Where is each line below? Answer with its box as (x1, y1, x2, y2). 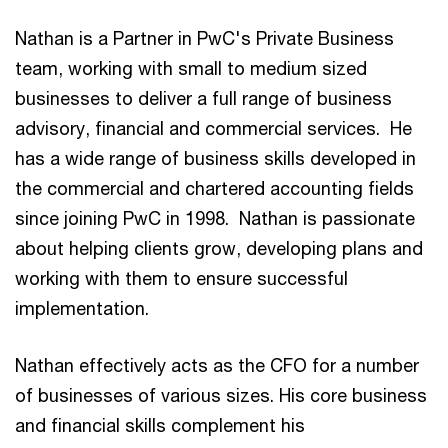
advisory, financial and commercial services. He (15, 117, 412, 139)
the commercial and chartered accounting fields (15, 177, 414, 199)
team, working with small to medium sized (15, 57, 367, 79)
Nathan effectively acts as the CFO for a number (15, 354, 419, 376)
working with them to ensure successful (15, 267, 348, 289)
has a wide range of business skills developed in (15, 147, 416, 169)
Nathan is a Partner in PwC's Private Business (15, 27, 394, 49)
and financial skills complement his (15, 414, 305, 436)
